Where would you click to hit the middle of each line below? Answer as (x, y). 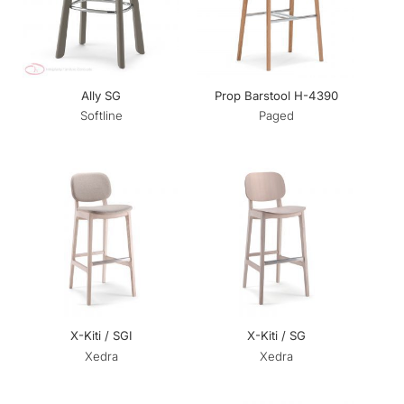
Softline (101, 116)
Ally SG (101, 96)
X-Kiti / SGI (101, 336)
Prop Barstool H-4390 (276, 96)
